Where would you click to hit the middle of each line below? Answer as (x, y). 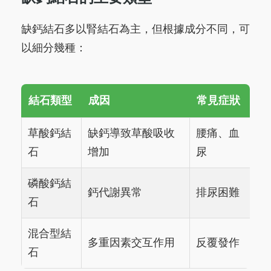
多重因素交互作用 (131, 243)
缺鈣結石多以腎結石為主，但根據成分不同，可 (135, 29)
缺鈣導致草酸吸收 (131, 133)
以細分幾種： (54, 48)
